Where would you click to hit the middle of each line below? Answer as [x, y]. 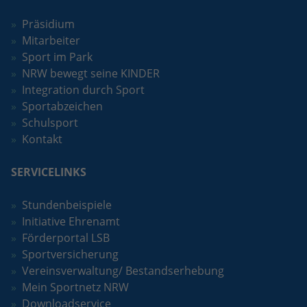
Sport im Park [57, 57]
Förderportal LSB [66, 238]
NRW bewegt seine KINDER [91, 73]
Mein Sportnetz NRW [75, 287]
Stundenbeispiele [67, 205]
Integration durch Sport [83, 90]
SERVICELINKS [49, 172]
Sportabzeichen [62, 106]
